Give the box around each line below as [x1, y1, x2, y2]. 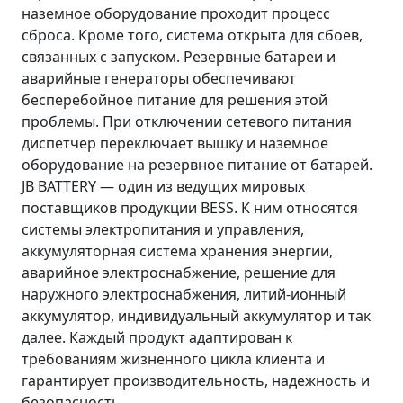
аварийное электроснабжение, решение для [22, 263, 336, 282]
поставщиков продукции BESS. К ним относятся [22, 198, 358, 218]
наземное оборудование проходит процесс [22, 4, 330, 23]
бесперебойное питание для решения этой [22, 90, 327, 110]
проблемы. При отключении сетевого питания [22, 112, 352, 131]
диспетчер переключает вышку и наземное [22, 133, 328, 153]
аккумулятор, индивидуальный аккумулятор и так [22, 306, 371, 326]
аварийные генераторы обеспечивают [22, 68, 296, 88]
